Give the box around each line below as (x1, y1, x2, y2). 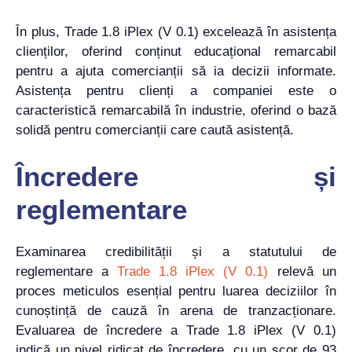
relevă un (268, 263, 336, 279)
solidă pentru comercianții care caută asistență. (16, 123, 294, 138)
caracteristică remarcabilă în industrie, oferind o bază (16, 103, 336, 119)
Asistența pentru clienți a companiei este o (16, 83, 336, 99)
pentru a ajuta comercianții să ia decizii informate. (16, 64, 336, 79)
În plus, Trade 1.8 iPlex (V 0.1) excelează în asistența (16, 24, 336, 40)
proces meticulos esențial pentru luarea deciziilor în (16, 283, 336, 299)
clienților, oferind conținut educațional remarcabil (16, 44, 336, 60)
